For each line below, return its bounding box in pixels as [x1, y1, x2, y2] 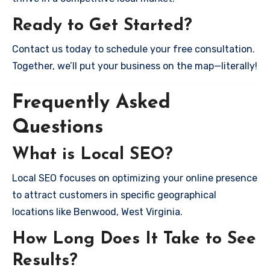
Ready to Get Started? [12, 17, 192, 34]
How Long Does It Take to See [12, 230, 256, 248]
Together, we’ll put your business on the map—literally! [12, 60, 257, 72]
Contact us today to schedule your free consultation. [12, 43, 255, 55]
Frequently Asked [12, 93, 171, 113]
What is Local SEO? [12, 146, 173, 163]
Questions [12, 118, 103, 137]
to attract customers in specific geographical [12, 189, 216, 201]
